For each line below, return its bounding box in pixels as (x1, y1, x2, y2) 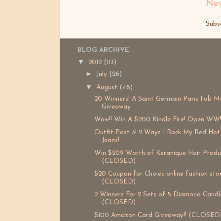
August (96, 84, 120, 91)
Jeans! (101, 137, 119, 144)
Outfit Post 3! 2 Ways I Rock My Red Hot (94, 129, 220, 136)
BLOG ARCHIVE (77, 46, 129, 53)
